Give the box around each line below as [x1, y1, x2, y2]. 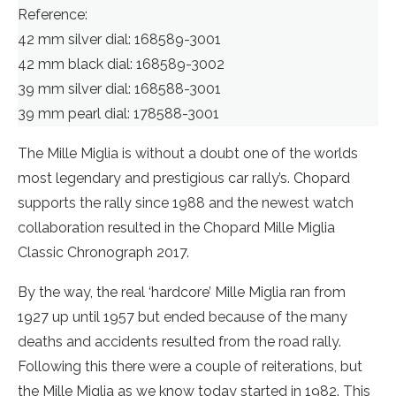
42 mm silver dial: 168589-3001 [18, 31, 221, 48]
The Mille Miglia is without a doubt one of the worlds [18, 145, 358, 162]
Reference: [18, 6, 88, 23]
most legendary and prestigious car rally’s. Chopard [18, 170, 350, 187]
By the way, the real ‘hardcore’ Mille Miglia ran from [18, 284, 346, 301]
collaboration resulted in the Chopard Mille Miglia [18, 219, 335, 236]
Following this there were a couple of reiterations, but [18, 358, 362, 375]
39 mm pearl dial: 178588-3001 [18, 105, 219, 122]
